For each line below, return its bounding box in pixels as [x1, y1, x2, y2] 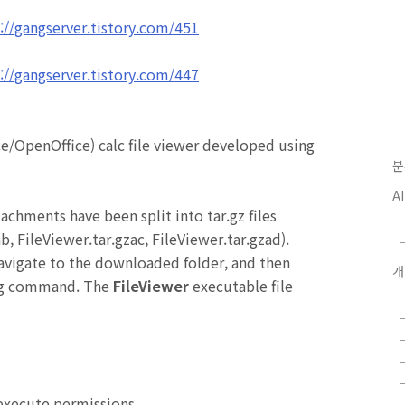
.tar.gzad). [223, 228, 289, 250]
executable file [189, 275, 293, 297]
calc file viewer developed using [99, 134, 315, 155]
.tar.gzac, [89, 228, 152, 250]
